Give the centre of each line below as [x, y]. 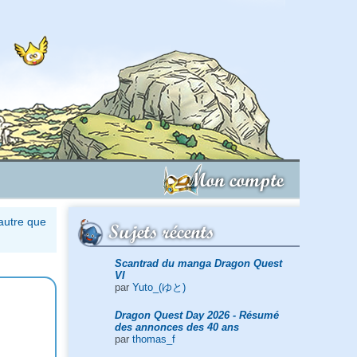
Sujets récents [161, 231]
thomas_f [153, 339]
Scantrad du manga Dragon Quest [198, 263]
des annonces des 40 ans [177, 327]
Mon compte [235, 180]
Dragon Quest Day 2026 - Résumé [196, 315]
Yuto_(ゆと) [159, 287]
